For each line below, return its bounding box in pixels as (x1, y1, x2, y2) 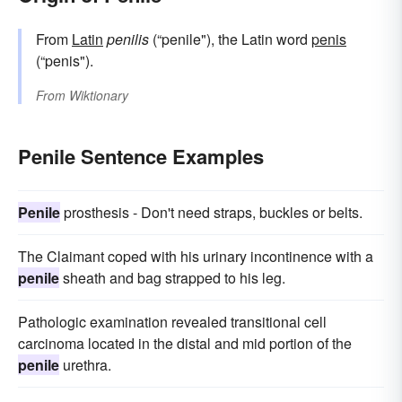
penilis (107, 29, 149, 50)
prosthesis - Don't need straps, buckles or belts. (60, 202, 363, 223)
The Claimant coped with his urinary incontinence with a (18, 246, 373, 267)
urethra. (59, 354, 111, 376)
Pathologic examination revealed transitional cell (18, 311, 327, 333)
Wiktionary (69, 86, 128, 105)
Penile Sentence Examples (18, 142, 264, 171)
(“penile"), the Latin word (149, 29, 311, 50)
